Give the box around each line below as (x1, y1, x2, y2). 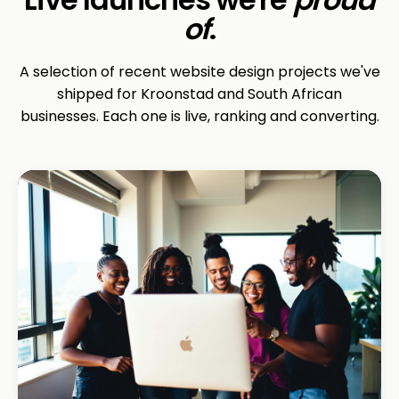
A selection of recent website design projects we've (19, 61, 380, 82)
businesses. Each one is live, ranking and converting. (20, 105, 379, 126)
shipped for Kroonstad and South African (57, 83, 342, 104)
